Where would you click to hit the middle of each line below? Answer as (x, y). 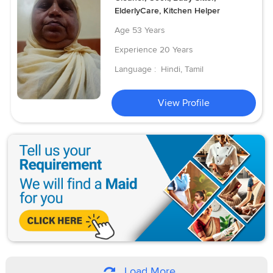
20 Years (177, 49)
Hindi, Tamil (183, 69)
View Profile (184, 103)
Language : (137, 69)
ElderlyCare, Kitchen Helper (168, 10)
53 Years (149, 30)
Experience (136, 49)
